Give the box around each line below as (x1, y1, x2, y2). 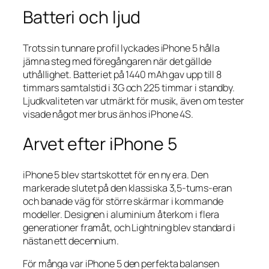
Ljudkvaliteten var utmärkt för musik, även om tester (23, 94, 244, 107)
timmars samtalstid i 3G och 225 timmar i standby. (23, 80, 235, 94)
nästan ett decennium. (23, 234, 119, 248)
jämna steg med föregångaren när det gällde (23, 54, 211, 68)
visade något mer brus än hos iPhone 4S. (23, 107, 194, 121)
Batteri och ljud (23, 5, 141, 29)
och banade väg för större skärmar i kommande (23, 195, 223, 208)
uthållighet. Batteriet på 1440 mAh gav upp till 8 (23, 67, 222, 81)
